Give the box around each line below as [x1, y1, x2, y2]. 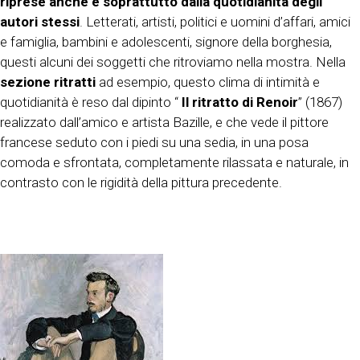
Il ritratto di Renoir [182, 94, 298, 111]
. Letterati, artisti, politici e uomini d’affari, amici [80, 14, 350, 31]
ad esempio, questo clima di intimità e [96, 74, 320, 91]
